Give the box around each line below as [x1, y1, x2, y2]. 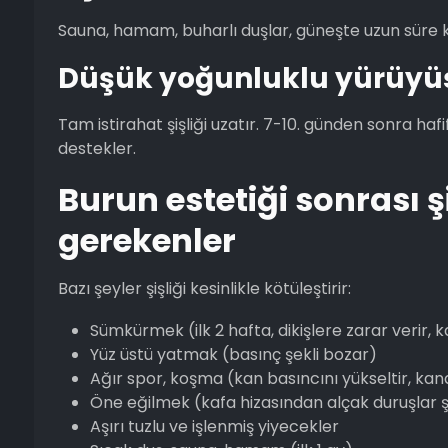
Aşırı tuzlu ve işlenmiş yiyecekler [89, 414, 339, 438]
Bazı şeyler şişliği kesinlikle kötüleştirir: [57, 276, 351, 300]
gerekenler [57, 217, 236, 263]
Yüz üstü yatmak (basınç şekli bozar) [89, 342, 377, 366]
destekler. [57, 136, 136, 160]
